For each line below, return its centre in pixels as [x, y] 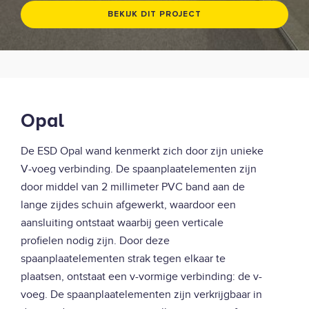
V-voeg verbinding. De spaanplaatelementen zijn [139, 169]
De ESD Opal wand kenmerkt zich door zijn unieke [142, 151]
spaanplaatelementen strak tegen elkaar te [123, 259]
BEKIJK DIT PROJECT [154, 15]
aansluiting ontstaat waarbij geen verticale [122, 223]
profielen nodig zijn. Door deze [95, 241]
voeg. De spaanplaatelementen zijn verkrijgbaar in [141, 295]
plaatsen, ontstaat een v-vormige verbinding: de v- [141, 277]
